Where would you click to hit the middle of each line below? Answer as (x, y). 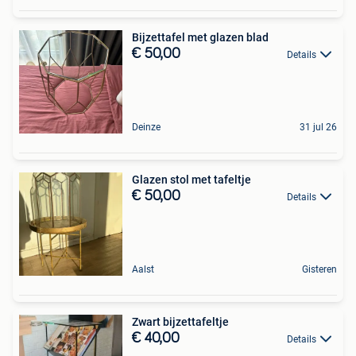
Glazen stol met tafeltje (192, 179)
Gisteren (319, 269)
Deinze (146, 127)
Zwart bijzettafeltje (180, 321)
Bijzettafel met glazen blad (200, 37)
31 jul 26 (318, 127)
